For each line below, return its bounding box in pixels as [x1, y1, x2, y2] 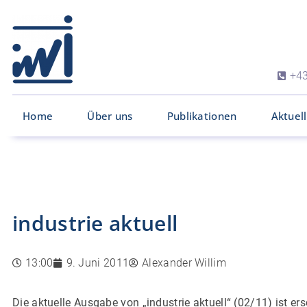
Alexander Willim [142, 256, 226, 269]
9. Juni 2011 [66, 256, 130, 269]
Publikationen [167, 109, 237, 123]
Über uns [87, 109, 133, 123]
